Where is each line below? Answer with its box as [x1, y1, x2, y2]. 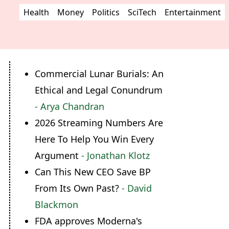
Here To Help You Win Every [34, 133, 154, 145]
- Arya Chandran [34, 100, 104, 112]
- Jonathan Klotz [78, 149, 150, 162]
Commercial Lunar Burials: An [34, 67, 164, 80]
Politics [92, 7, 120, 18]
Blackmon [34, 198, 78, 211]
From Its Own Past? [34, 182, 119, 194]
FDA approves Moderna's [34, 215, 142, 227]
